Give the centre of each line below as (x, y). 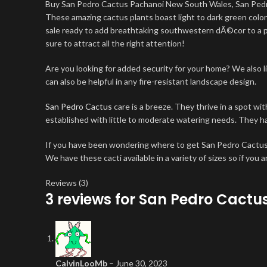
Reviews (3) (67, 183)
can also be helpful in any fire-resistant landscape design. (151, 81)
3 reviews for (92, 199)
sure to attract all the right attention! (115, 43)
